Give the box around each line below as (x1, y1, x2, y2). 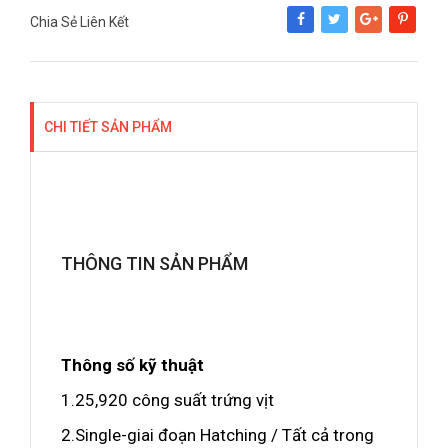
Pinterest (389, 25, 438, 40)
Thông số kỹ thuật (61, 355, 204, 375)
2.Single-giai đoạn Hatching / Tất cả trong (61, 425, 374, 445)
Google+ (355, 25, 404, 40)
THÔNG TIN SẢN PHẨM (61, 253, 248, 274)
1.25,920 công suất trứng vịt (61, 390, 274, 410)
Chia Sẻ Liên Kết (30, 14, 129, 30)
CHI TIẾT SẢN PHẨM (44, 119, 172, 135)
